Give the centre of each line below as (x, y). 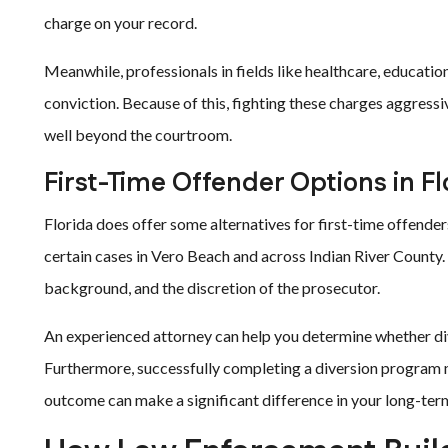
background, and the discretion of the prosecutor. (212, 287)
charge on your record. (120, 22)
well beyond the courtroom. (138, 134)
